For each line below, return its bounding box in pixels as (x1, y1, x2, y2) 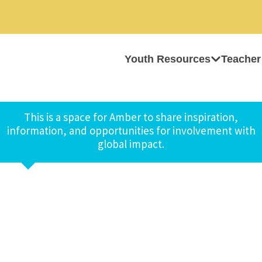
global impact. (98, 137, 164, 151)
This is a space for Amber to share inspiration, (24, 110, 238, 124)
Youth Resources (125, 53, 211, 65)
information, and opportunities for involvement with (6, 123, 256, 137)
